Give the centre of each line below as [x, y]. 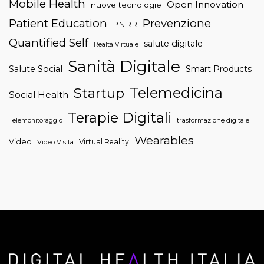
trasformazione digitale [213, 120]
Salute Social [36, 69]
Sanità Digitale [124, 66]
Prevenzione [177, 23]
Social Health [39, 94]
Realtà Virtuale [116, 44]
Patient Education [58, 23]
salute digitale [173, 43]
